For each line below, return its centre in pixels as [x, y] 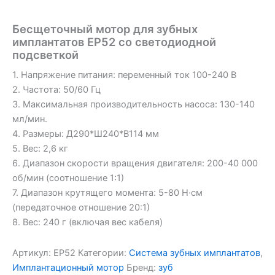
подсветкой [45, 54]
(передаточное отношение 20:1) [81, 208]
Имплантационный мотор [68, 267]
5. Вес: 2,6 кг [40, 149]
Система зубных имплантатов [195, 253]
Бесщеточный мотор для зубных [105, 29]
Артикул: [33, 253]
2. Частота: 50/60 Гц [56, 90]
